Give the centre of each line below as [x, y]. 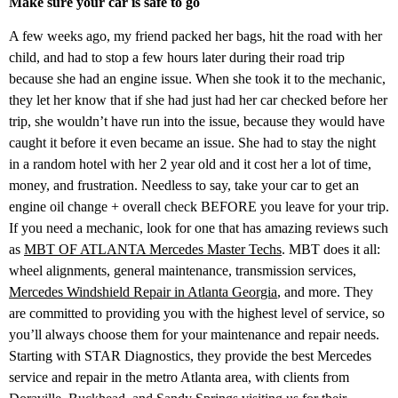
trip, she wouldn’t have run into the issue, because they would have [197, 121]
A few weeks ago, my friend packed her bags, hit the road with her [195, 36]
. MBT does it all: [331, 249]
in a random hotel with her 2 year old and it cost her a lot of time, [190, 163]
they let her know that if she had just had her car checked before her [198, 99]
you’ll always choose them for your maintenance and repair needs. [194, 334]
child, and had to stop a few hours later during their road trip [177, 57]
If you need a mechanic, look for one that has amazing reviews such [199, 227]
